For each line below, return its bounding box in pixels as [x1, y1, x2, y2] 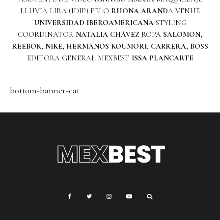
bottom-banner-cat [10, 84, 80, 96]
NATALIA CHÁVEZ [76, 29, 139, 39]
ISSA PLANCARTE [131, 53, 193, 62]
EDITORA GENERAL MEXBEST [27, 53, 132, 62]
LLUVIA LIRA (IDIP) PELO [20, 6, 111, 15]
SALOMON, [163, 29, 202, 39]
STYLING [153, 18, 187, 27]
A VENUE [168, 6, 200, 15]
